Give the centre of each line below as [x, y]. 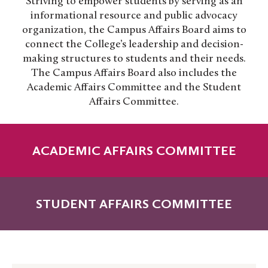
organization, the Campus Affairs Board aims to [134, 31]
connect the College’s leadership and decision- [134, 45]
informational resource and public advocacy [134, 16]
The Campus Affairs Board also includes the [134, 74]
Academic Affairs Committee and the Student [134, 88]
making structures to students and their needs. [134, 59]
